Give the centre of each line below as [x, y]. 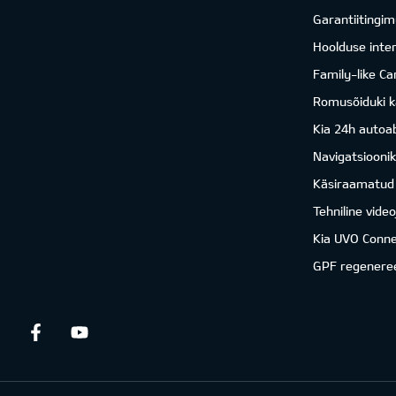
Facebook [96, 332]
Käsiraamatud [353, 183]
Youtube [138, 332]
